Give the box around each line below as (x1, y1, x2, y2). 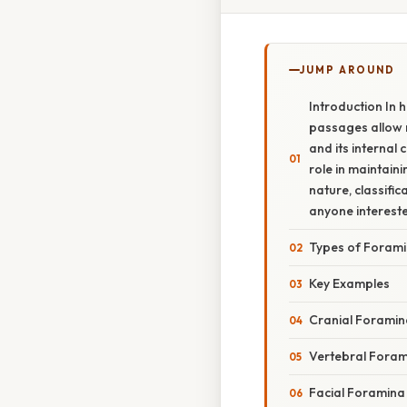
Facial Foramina (309, 384, 405, 402)
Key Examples (309, 275, 390, 293)
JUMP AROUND (300, 64, 395, 77)
